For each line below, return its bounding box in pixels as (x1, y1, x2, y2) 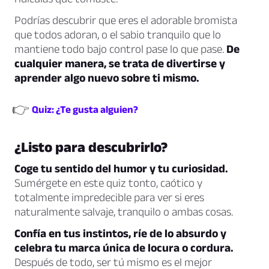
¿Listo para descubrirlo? (14, 139, 168, 156)
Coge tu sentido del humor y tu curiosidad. (14, 162, 228, 175)
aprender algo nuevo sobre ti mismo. (14, 71, 199, 85)
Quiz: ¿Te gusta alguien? (32, 103, 138, 115)
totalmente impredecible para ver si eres (14, 191, 204, 204)
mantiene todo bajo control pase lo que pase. (14, 43, 226, 56)
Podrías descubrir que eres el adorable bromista (14, 14, 237, 27)
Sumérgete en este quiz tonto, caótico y (14, 177, 202, 190)
